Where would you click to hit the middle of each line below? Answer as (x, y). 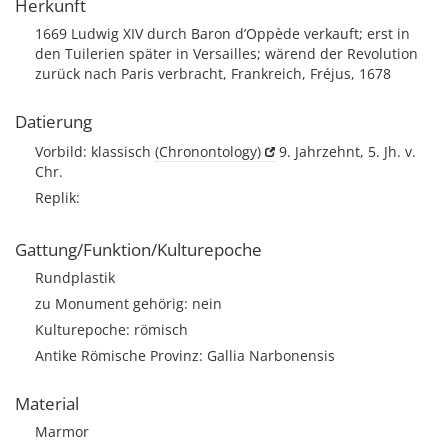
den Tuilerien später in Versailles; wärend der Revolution (226, 53)
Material (47, 403)
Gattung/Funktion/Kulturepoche (138, 249)
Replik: (57, 197)
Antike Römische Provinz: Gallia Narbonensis (185, 355)
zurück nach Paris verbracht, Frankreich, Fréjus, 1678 (213, 73)
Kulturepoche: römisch (111, 329)
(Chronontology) (208, 151)
